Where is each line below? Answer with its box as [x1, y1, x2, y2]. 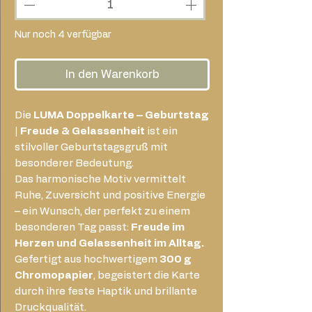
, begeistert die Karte [93, 270, 200, 281]
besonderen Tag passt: [15, 221, 131, 233]
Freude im [131, 221, 185, 233]
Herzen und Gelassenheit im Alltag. [15, 237, 204, 249]
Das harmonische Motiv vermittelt [15, 173, 186, 185]
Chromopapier [15, 270, 93, 281]
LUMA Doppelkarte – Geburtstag [33, 109, 209, 120]
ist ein [145, 125, 178, 136]
